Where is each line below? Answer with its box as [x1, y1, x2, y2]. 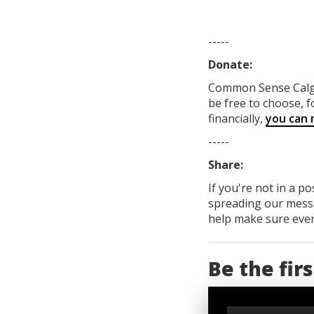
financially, [208, 111, 266, 127]
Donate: [208, 57, 252, 73]
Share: [208, 157, 243, 173]
